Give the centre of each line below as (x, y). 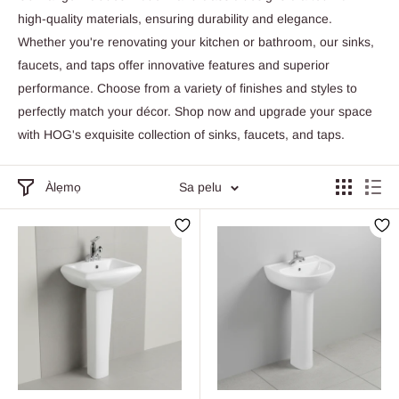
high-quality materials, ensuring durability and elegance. (175, 19)
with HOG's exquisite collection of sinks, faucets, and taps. (181, 134)
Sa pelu (200, 187)
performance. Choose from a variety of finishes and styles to (187, 88)
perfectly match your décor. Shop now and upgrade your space (195, 111)
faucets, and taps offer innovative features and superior (174, 65)
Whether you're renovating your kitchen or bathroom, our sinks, (196, 42)
